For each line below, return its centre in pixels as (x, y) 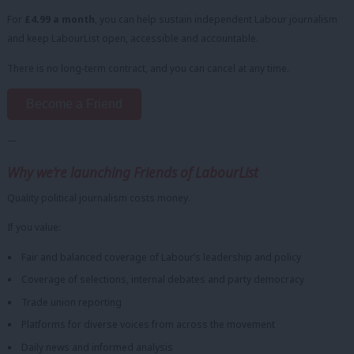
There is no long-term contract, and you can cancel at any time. (148, 68)
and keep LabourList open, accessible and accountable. (133, 39)
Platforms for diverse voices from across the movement (148, 325)
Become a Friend (74, 104)
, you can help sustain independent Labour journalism (216, 20)
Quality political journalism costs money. (99, 198)
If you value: (34, 228)
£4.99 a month (60, 20)
